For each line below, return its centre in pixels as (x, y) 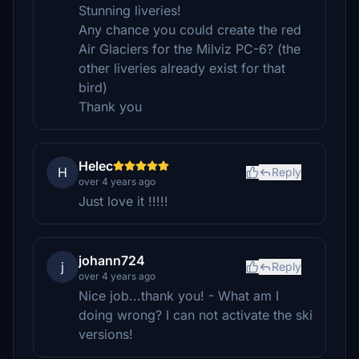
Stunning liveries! (130, 10)
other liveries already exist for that (182, 68)
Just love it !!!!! (123, 201)
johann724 (112, 260)
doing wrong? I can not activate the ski (196, 315)
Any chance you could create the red (190, 30)
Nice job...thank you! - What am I (179, 296)
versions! (106, 334)
